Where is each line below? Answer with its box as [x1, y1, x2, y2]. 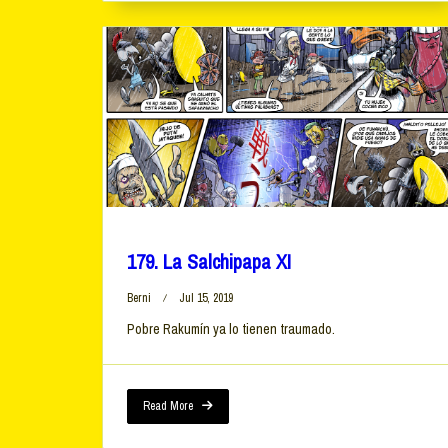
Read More [143, 398, 193, 415]
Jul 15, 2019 [179, 290, 233, 307]
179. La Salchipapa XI [127, 248, 291, 276]
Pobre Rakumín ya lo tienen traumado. [127, 320, 335, 339]
